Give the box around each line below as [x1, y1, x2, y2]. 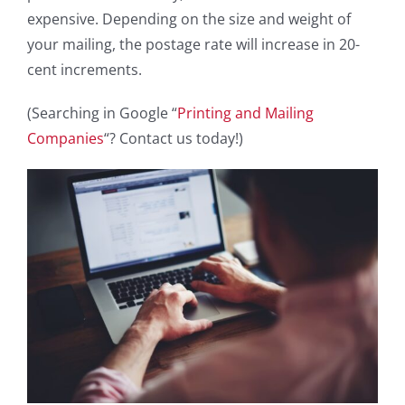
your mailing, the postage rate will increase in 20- [27, 34, 360, 54]
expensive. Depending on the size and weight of [27, 9, 351, 29]
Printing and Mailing [177, 103, 314, 123]
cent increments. [27, 60, 142, 80]
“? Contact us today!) [104, 128, 243, 148]
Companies [27, 128, 104, 148]
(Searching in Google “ [27, 103, 177, 123]
